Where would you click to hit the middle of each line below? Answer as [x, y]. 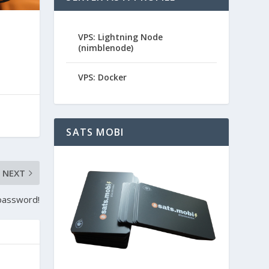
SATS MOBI [95, 132]
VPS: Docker [103, 77]
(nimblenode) [106, 47]
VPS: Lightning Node [121, 37]
